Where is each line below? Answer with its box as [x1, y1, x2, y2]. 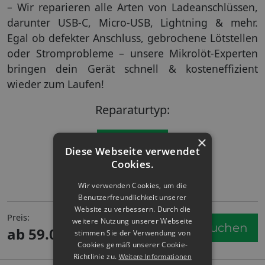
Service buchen [154, 221, 248, 235]
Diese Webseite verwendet [64, 144, 201, 157]
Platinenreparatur [101, 134, 164, 143]
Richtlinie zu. [73, 251, 119, 261]
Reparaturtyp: [95, 101, 170, 118]
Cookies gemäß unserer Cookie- [77, 239, 188, 249]
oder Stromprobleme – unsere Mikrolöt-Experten [7, 46, 258, 60]
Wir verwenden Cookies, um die [78, 180, 187, 190]
